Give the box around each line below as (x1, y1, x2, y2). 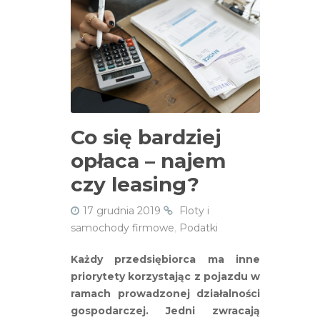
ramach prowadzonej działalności (71, 286, 261, 300)
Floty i (179, 204, 209, 217)
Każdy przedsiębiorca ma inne (71, 252, 261, 266)
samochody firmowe (71, 221, 174, 234)
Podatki (179, 221, 218, 234)
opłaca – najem (71, 148, 226, 173)
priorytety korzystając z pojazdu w (71, 269, 261, 283)
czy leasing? (71, 171, 199, 196)
